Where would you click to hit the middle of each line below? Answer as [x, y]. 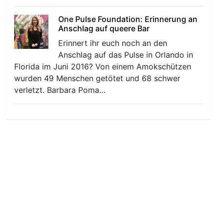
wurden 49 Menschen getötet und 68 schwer [98, 78]
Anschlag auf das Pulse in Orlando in [126, 55]
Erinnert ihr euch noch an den [113, 43]
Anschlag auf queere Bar [104, 29]
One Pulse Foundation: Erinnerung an [128, 19]
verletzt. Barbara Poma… [60, 90]
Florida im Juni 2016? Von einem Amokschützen [103, 67]
